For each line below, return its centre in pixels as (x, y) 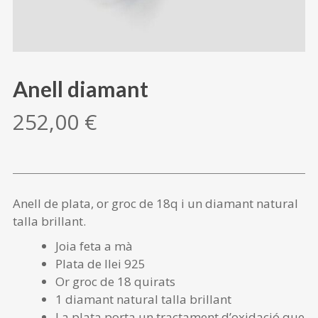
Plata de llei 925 (100, 264)
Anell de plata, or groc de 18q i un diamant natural (155, 203)
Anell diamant (81, 89)
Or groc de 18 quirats (115, 281)
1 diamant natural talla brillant (143, 299)
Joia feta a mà (94, 246)
